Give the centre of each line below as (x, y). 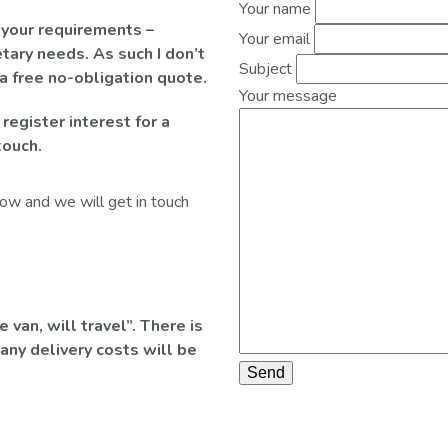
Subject (267, 69)
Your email (276, 39)
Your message (288, 96)
